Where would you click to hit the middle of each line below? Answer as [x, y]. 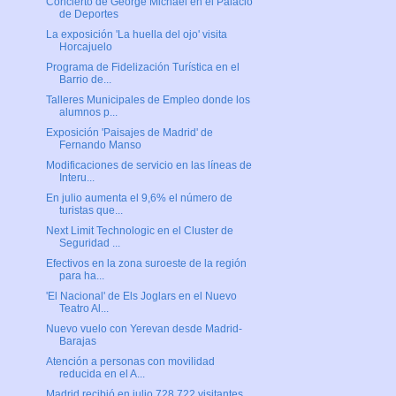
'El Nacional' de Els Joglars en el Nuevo [141, 297]
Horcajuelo [85, 47]
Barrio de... [85, 80]
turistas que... [91, 211]
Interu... [76, 178]
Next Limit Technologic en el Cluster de [139, 231]
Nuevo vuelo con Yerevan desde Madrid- [144, 329]
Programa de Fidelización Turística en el [142, 68]
